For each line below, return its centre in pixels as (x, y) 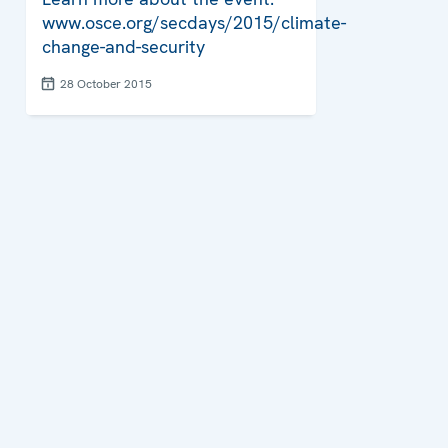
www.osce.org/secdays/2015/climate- (194, 23)
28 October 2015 (106, 84)
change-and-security (123, 47)
